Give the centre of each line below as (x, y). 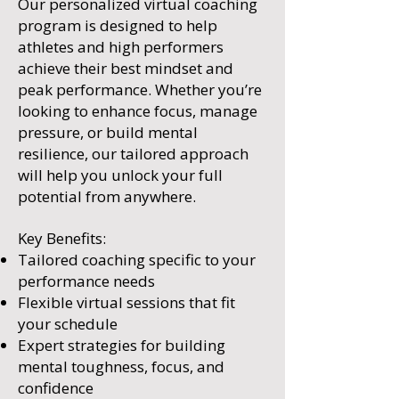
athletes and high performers (121, 47)
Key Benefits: (62, 238)
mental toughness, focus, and (121, 366)
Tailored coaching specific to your (137, 260)
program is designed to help (118, 25)
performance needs (86, 281)
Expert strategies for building (122, 345)
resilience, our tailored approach (133, 154)
